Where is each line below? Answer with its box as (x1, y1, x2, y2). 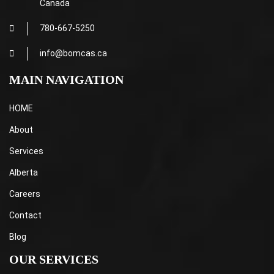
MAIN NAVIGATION (9, 73, 124, 86)
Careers (9, 189, 40, 199)
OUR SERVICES (9, 253, 98, 266)
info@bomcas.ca (40, 48, 107, 58)
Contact (9, 210, 42, 220)
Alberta (9, 168, 38, 177)
